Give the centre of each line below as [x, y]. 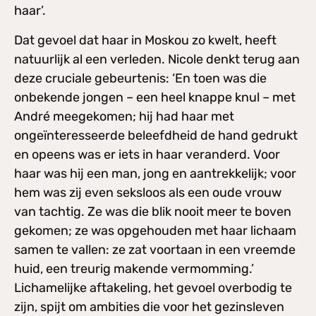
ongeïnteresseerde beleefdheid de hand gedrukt [156, 135]
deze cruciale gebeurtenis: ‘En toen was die [140, 78]
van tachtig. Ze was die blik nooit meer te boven [153, 211]
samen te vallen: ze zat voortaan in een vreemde [155, 249]
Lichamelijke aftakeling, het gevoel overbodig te [153, 287]
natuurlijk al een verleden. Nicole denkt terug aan [157, 59]
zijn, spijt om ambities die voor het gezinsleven [149, 306]
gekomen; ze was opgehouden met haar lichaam [155, 230]
